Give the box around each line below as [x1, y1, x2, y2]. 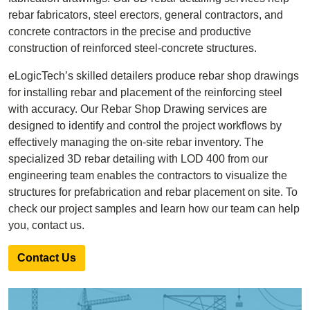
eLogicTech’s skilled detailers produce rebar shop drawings [8, 70, 299, 82]
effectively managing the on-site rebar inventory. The [8, 136, 264, 148]
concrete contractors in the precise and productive [8, 26, 251, 37]
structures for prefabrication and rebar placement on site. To [8, 186, 298, 198]
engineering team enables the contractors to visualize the [8, 170, 287, 181]
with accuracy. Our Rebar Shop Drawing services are [8, 103, 267, 115]
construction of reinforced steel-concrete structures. [8, 42, 257, 54]
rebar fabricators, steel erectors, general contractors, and [8, 9, 283, 21]
